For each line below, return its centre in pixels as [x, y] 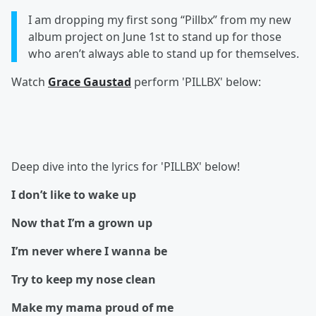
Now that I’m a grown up [83, 223]
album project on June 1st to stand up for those [155, 37]
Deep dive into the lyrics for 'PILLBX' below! [126, 167]
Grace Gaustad [90, 82]
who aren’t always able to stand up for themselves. [164, 54]
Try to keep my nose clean [85, 280]
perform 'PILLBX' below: [196, 82]
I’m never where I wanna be [89, 251]
